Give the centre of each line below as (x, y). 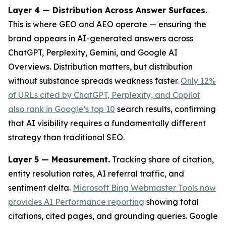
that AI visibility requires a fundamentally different (107, 123)
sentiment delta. (40, 187)
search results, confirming (165, 109)
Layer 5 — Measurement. (59, 159)
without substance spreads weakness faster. (94, 80)
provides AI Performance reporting (76, 202)
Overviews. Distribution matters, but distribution (100, 66)
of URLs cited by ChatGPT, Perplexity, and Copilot (104, 95)
